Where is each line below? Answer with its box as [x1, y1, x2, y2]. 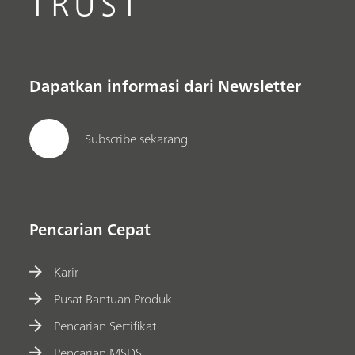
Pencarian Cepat [29, 216, 151, 244]
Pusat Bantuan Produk [54, 287, 173, 310]
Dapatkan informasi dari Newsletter [29, 72, 302, 101]
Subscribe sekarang [85, 127, 189, 150]
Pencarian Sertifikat [54, 314, 157, 337]
